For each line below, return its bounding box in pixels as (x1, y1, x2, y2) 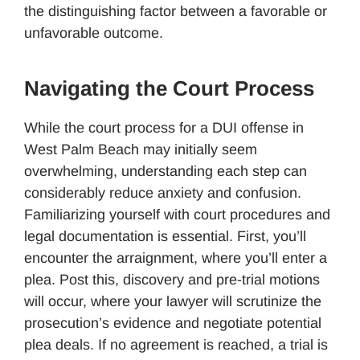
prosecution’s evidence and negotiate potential (24, 314, 321, 331)
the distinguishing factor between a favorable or (24, 2, 327, 19)
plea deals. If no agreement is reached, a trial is (24, 336, 328, 353)
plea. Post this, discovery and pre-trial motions (24, 271, 320, 288)
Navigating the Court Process (24, 76, 314, 100)
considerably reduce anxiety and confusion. (24, 184, 301, 201)
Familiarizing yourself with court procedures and (24, 206, 330, 223)
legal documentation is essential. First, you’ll (24, 227, 306, 244)
